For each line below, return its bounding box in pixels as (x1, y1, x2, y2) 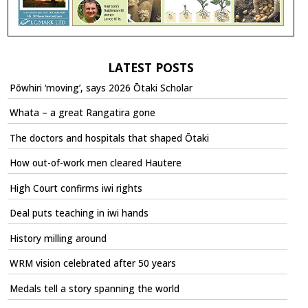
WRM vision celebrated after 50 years (9, 257, 176, 270)
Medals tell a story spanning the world (9, 282, 179, 295)
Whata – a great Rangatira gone (9, 107, 155, 120)
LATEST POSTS (107, 58, 194, 76)
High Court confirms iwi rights (9, 181, 142, 195)
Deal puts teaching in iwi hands (9, 207, 148, 220)
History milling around (9, 232, 107, 245)
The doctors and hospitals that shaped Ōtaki (9, 131, 209, 144)
